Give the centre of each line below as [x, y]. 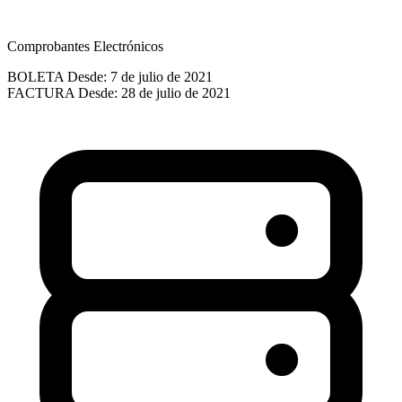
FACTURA [41, 92]
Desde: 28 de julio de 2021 [154, 92]
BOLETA [35, 76]
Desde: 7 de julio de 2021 [140, 76]
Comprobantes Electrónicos [85, 46]
